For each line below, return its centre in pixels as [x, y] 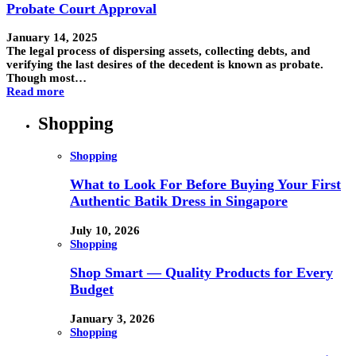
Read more [35, 92]
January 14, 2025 [52, 38]
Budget [92, 290]
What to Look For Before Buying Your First [205, 185]
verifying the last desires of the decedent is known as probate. [165, 65]
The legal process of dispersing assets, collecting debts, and [158, 51]
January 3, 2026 [112, 318]
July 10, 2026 [105, 230]
